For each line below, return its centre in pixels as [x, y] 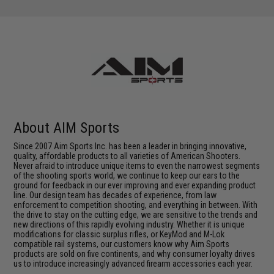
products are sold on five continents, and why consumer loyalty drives [135, 254]
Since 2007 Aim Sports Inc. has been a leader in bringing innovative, [130, 146]
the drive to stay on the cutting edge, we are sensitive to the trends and [136, 214]
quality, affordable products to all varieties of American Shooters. [127, 156]
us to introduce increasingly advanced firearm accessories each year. [133, 263]
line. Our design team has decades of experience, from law [115, 195]
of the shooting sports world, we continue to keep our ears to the [127, 175]
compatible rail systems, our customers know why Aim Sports [122, 244]
